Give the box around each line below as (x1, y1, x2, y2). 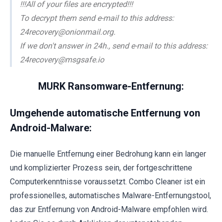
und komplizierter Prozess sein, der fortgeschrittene (10, 163, 192, 173)
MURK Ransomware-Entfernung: (38, 80, 184, 93)
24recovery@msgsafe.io (20, 55, 104, 65)
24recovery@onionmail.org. (20, 27, 115, 37)
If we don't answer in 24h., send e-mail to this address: (20, 41, 208, 51)
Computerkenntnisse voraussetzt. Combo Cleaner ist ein (10, 177, 205, 187)
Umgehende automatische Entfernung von (10, 107, 200, 119)
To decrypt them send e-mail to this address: (20, 13, 174, 23)
